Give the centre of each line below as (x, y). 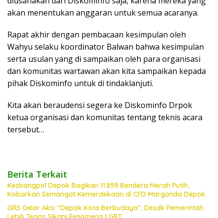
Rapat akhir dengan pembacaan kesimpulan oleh (97, 35)
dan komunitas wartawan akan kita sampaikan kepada (107, 71)
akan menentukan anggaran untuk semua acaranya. (103, 13)
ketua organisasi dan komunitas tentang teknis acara (105, 117)
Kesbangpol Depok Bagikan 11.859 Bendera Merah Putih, (98, 185)
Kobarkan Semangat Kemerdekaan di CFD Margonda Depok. (107, 194)
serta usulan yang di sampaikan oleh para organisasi (104, 59)
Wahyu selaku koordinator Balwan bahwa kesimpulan (106, 47)
